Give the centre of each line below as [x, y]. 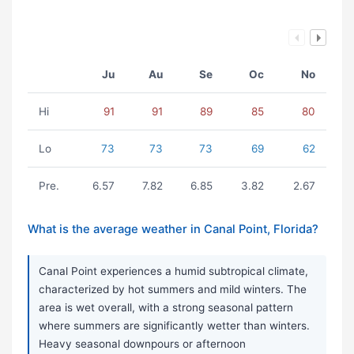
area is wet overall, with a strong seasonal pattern [166, 308]
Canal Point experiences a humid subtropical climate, [173, 271]
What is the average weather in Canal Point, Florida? [173, 230]
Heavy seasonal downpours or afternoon [142, 344]
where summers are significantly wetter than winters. [174, 326]
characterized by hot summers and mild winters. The [173, 290]
